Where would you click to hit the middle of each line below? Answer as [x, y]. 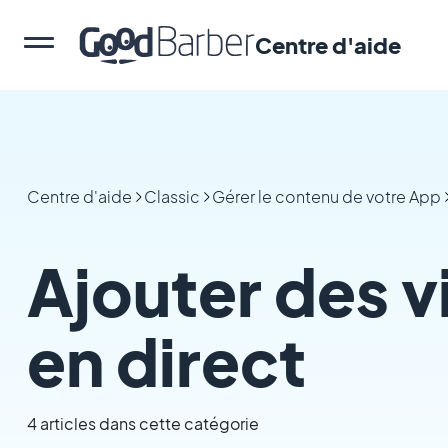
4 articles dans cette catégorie [142, 423]
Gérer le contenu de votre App [326, 196]
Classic [171, 196]
